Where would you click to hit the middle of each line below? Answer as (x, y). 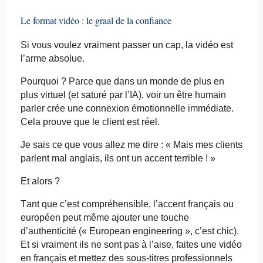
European (109, 231)
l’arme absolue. (52, 59)
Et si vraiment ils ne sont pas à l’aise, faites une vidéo (131, 245)
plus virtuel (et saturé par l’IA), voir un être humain (123, 95)
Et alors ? (40, 181)
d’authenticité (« (55, 231)
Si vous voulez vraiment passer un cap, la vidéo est (127, 45)
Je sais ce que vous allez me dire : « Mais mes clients (131, 145)
